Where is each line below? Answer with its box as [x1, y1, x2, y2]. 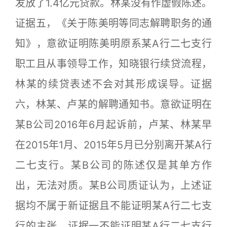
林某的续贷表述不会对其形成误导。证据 [15, 78, 212, 90]
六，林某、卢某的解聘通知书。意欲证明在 [15, 98, 212, 110]
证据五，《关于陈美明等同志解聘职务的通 [15, 17, 212, 29]
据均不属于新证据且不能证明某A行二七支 [15, 200, 212, 212]
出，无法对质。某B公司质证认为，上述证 [15, 179, 212, 192]
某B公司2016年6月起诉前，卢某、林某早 [15, 119, 212, 131]
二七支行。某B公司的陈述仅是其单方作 [15, 159, 212, 171]
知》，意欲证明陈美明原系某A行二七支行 [15, 37, 212, 50]
